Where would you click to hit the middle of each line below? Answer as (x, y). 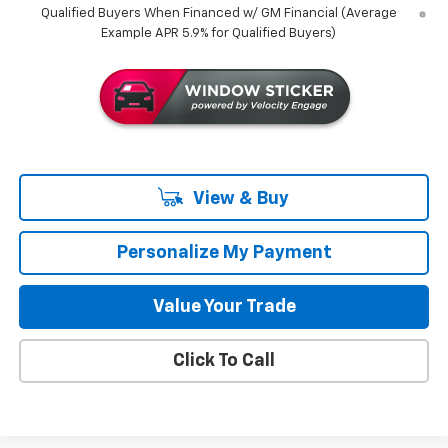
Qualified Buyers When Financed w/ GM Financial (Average (218, 13)
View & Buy (239, 198)
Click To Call (224, 360)
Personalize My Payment (224, 252)
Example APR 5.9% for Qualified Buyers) (219, 33)
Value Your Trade (224, 306)
